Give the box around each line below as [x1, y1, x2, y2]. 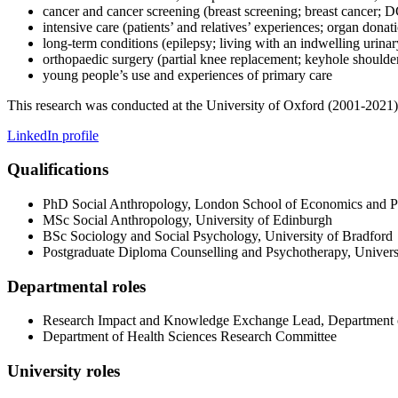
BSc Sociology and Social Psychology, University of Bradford [43, 227, 393, 243]
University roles [7, 362, 120, 381]
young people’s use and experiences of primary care [43, 67, 332, 83]
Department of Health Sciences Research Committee [43, 329, 337, 345]
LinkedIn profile [7, 127, 99, 143]
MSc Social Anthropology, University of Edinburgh [43, 211, 332, 227]
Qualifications [7, 160, 108, 179]
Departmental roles [7, 276, 146, 296]
